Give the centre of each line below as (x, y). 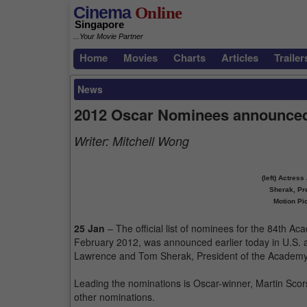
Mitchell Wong (151, 141)
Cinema (102, 12)
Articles (240, 58)
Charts (189, 58)
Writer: (93, 141)
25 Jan (89, 228)
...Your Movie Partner (108, 37)
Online (157, 13)
